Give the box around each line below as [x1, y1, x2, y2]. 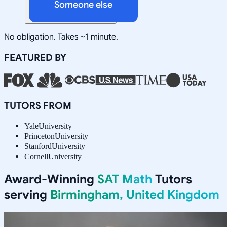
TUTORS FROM [4, 99, 71, 111]
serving [4, 186, 50, 202]
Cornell [24, 152, 48, 161]
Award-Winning [4, 171, 97, 187]
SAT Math [97, 171, 152, 187]
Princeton [24, 131, 55, 140]
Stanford [24, 141, 52, 150]
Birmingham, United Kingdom [50, 186, 219, 202]
